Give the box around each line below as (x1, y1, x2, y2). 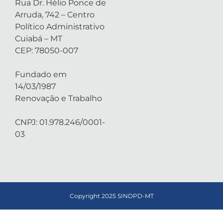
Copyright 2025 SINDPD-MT (69, 192, 154, 200)
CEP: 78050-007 (15, 46, 78, 55)
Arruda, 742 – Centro (15, 10, 95, 19)
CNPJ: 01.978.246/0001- (15, 117, 105, 127)
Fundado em (15, 70, 67, 79)
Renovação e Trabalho (15, 94, 102, 103)
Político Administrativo (15, 22, 105, 31)
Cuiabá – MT (15, 34, 62, 43)
